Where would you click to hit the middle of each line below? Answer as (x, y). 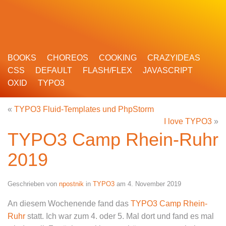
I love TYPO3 (188, 121)
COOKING (118, 58)
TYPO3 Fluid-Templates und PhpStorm (84, 109)
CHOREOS (68, 58)
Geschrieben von (33, 184)
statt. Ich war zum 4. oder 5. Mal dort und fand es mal (120, 216)
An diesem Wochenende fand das (69, 204)
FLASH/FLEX (107, 70)
